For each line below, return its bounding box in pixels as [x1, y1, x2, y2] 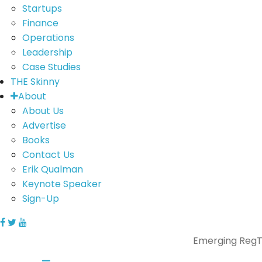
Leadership [22, 46, 73, 59]
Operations [22, 31, 74, 44]
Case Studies [22, 60, 81, 74]
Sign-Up [22, 192, 59, 205]
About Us [22, 104, 64, 118]
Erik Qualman [22, 163, 83, 176]
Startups [22, 2, 62, 15]
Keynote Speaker [22, 177, 102, 191]
